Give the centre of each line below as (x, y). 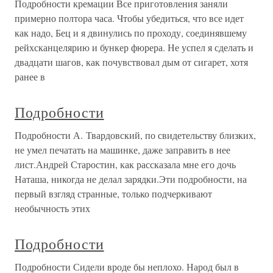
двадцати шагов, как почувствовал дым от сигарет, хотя (131, 62)
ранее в (30, 77)
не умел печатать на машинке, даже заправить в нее (122, 150)
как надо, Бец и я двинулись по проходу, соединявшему (131, 33)
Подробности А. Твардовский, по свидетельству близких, (135, 135)
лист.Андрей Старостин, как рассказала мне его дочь (125, 165)
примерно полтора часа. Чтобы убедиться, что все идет (129, 18)
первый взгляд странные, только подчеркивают (113, 194)
